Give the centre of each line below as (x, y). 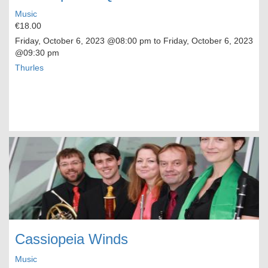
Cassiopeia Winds (71, 239)
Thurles (29, 68)
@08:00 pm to (134, 41)
